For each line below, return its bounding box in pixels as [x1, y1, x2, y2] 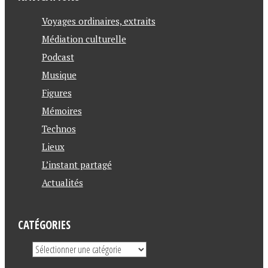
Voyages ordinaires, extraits [41, 15, 156, 27]
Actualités [41, 176, 83, 188]
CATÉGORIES [17, 217, 71, 232]
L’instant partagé [41, 159, 112, 170]
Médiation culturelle [41, 33, 126, 45]
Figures [41, 87, 72, 99]
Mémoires [41, 105, 82, 117]
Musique [41, 69, 77, 81]
